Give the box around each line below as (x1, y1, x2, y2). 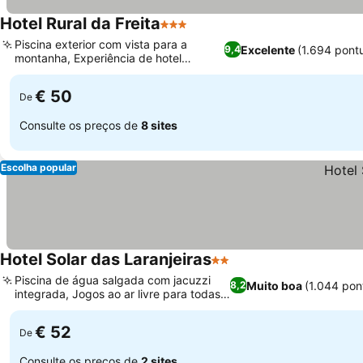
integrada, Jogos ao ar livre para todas (15, 287, 220, 301)
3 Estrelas (160, 24, 220, 41)
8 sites (141, 117, 177, 132)
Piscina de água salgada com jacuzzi (15, 273, 211, 287)
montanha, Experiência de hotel (15, 51, 181, 65)
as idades (15, 301, 66, 314)
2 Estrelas (211, 260, 271, 276)
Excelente (241, 42, 296, 57)
